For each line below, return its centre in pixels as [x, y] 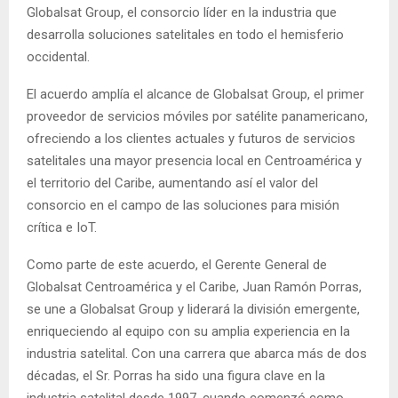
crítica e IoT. [62, 227]
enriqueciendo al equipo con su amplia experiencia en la [188, 331]
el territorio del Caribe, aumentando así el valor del [172, 183]
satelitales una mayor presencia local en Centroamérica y [194, 160]
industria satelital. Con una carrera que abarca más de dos [197, 353]
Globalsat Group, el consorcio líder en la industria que [182, 12]
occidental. [58, 56]
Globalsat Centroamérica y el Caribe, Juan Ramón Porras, [194, 287]
